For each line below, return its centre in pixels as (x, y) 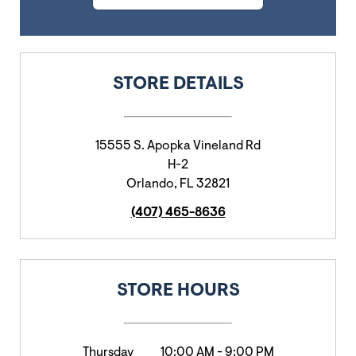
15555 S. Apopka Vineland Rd (178, 146)
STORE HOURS (178, 291)
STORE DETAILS (178, 85)
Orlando (150, 184)
